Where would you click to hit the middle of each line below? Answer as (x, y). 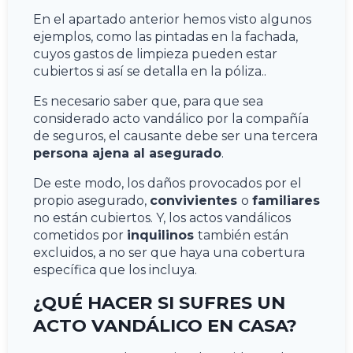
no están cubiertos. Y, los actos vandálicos (162, 217)
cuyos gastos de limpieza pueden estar (155, 54)
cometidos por (80, 235)
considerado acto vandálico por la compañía (171, 118)
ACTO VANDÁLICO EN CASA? (165, 325)
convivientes (195, 200)
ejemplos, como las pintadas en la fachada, (165, 36)
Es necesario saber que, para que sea (148, 101)
